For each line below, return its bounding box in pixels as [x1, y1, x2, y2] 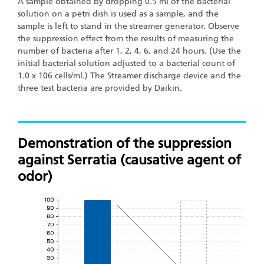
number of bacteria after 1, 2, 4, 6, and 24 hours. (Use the [18, 45, 241, 56]
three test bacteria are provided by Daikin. [18, 82, 182, 93]
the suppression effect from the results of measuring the [18, 33, 234, 44]
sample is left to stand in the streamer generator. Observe [18, 21, 239, 31]
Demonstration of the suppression [18, 135, 232, 152]
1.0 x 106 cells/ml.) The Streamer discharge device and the [18, 70, 241, 81]
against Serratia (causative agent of [18, 151, 241, 169]
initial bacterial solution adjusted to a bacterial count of [18, 58, 235, 68]
